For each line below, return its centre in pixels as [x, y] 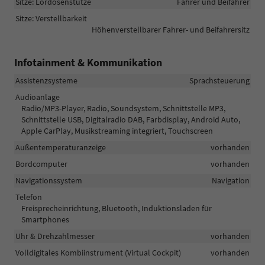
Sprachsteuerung [219, 80]
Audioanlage [38, 97]
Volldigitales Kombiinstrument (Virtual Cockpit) [98, 252]
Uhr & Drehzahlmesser [55, 236]
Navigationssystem [49, 180]
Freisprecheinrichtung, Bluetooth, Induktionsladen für [117, 208]
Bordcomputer [41, 164]
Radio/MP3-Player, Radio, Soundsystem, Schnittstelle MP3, [123, 108]
